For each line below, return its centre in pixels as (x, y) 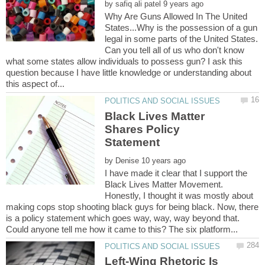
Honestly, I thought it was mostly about (179, 195)
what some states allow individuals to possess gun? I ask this (124, 62)
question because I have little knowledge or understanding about (129, 73)
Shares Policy (143, 129)
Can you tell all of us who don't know (175, 50)
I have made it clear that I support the (176, 173)
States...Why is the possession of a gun (181, 28)
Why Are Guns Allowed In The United (176, 17)
